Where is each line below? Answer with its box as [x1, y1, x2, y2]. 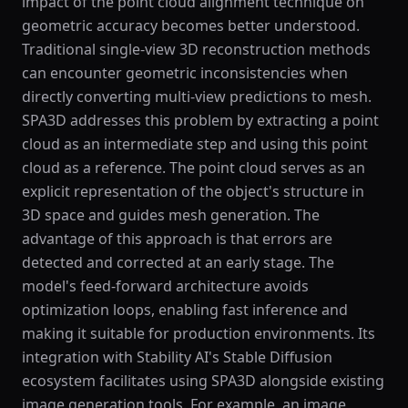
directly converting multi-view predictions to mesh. [22, 87, 372, 107]
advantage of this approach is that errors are [22, 229, 332, 249]
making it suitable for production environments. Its [22, 323, 375, 343]
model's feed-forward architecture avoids [22, 276, 309, 296]
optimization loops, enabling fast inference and [22, 300, 348, 320]
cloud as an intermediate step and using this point [22, 134, 368, 154]
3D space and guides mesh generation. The [22, 205, 320, 225]
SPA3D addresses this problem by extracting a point [22, 110, 379, 130]
